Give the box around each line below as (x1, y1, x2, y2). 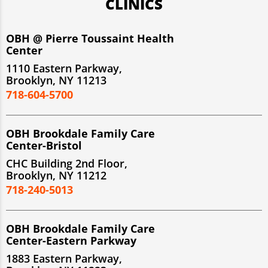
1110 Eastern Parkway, (6, 60, 122, 75)
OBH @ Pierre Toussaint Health (6, 31, 174, 45)
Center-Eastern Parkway (6, 233, 136, 248)
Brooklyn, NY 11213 (6, 72, 106, 87)
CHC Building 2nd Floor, (6, 156, 127, 170)
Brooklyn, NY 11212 (6, 167, 106, 182)
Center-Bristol (6, 138, 82, 153)
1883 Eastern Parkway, (6, 251, 122, 266)
